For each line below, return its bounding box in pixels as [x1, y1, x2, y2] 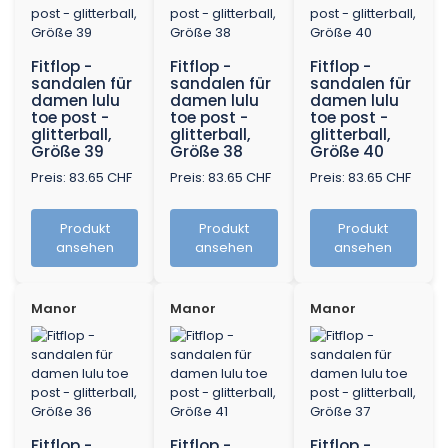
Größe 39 [31, 141, 104, 163]
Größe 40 [309, 141, 384, 163]
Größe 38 [170, 141, 244, 163]
